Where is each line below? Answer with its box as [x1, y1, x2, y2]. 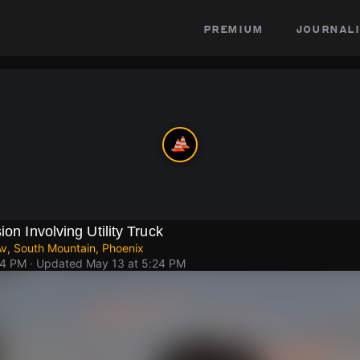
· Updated [30, 256, 83, 270]
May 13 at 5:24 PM [86, 256, 186, 270]
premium [202, 20, 264, 36]
